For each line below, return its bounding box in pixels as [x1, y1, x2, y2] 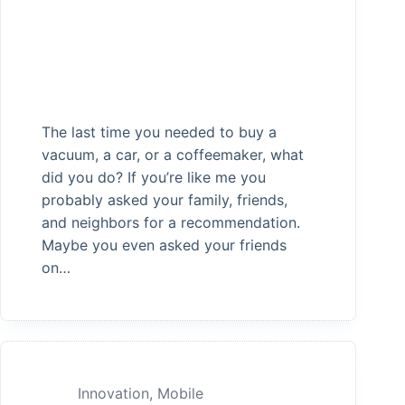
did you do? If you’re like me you [42, 168, 266, 187]
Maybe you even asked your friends [42, 236, 287, 255]
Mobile [157, 384, 203, 403]
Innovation [78, 384, 149, 403]
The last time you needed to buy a [42, 123, 277, 142]
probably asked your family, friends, [42, 191, 287, 210]
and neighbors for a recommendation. [42, 213, 300, 232]
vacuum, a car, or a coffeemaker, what [42, 146, 304, 165]
